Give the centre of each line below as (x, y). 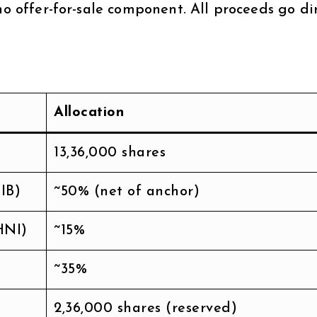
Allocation (89, 112)
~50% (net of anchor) (127, 191)
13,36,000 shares (110, 152)
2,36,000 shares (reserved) (145, 308)
